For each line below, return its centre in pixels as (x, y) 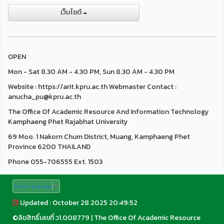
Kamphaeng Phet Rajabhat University (68, 122)
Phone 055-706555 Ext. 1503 (55, 162)
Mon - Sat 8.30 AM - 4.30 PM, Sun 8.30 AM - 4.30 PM (91, 72)
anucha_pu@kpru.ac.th (44, 97)
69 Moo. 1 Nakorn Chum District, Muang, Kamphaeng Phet (99, 137)
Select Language (33, 186)
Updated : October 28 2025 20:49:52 (78, 202)
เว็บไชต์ (72, 12)
